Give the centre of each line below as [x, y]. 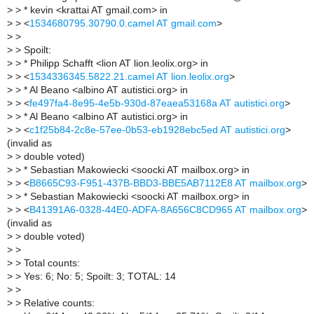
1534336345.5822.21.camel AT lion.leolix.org [129, 77]
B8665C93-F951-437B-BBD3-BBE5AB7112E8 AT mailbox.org [165, 184]
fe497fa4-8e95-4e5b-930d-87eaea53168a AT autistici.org [157, 104]
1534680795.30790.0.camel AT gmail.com [123, 24]
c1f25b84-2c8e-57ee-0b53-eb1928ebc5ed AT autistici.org [157, 130]
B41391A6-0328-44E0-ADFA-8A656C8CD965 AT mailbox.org [165, 210]
